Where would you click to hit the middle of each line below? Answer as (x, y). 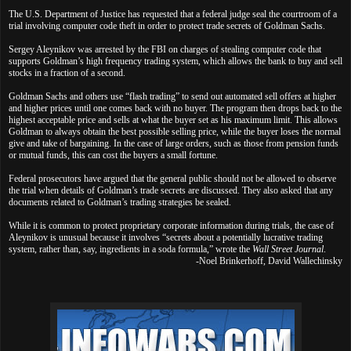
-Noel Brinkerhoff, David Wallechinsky (269, 261)
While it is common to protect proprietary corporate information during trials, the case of (171, 225)
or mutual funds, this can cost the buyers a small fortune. (113, 155)
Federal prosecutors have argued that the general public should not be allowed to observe (172, 178)
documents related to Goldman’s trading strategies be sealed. (120, 202)
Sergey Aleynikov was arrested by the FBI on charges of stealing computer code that (165, 49)
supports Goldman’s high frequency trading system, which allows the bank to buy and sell (175, 61)
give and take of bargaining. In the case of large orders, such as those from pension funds (174, 143)
